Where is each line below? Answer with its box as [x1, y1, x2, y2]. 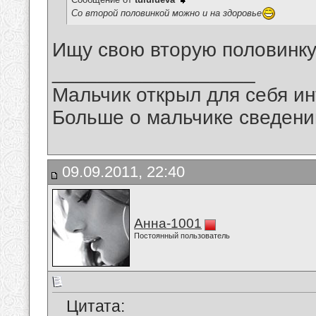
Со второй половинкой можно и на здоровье [71, 7, 262, 18]
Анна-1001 [134, 216, 202, 231]
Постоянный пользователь [134, 231, 230, 240]
